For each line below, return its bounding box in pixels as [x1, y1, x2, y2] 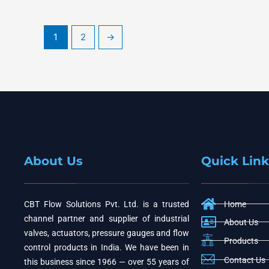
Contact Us [223, 255, 265, 265]
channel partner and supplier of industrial [24, 213, 189, 223]
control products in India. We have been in [24, 242, 189, 252]
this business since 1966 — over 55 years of [24, 256, 189, 267]
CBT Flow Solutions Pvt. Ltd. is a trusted [24, 199, 189, 209]
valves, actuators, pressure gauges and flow [24, 228, 189, 238]
